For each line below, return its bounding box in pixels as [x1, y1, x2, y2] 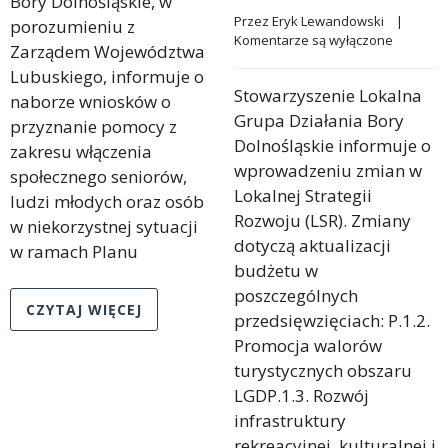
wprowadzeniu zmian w [234, 158, 422, 182]
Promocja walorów [234, 333, 382, 357]
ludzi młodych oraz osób [10, 189, 204, 213]
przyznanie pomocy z [10, 114, 177, 138]
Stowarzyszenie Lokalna [234, 83, 422, 107]
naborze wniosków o [10, 89, 171, 113]
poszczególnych [234, 283, 358, 307]
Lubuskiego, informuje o [10, 64, 204, 88]
